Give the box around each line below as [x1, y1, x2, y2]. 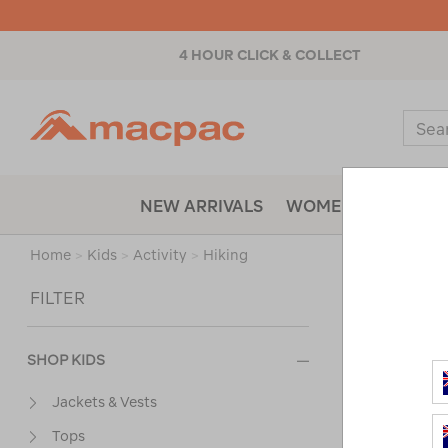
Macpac [250, 111, 297, 124]
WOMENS [286, 197, 364, 215]
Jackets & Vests [52, 394, 157, 410]
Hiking [203, 247, 248, 263]
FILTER [30, 289, 85, 307]
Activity [133, 247, 187, 263]
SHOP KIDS [27, 352, 105, 368]
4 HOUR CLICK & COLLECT [179, 47, 361, 63]
